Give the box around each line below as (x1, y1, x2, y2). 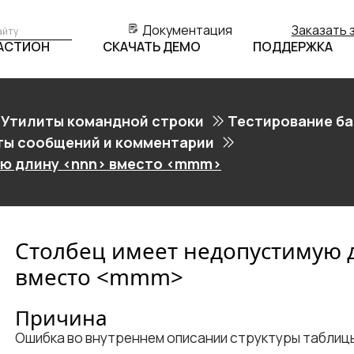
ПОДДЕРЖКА (253, 38, 333, 55)
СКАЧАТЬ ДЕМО (102, 38, 201, 55)
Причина (15, 303, 107, 332)
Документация (142, 21, 233, 39)
